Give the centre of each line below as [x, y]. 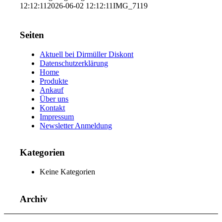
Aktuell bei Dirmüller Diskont [87, 54]
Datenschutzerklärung [74, 63]
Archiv [34, 199]
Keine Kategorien [68, 172]
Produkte [54, 81]
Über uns [54, 99]
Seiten [32, 35]
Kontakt [53, 108]
